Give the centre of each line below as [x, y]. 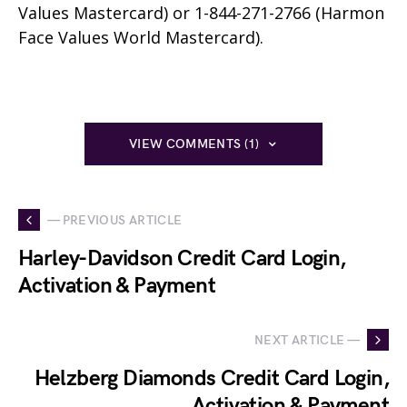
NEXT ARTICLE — [307, 340]
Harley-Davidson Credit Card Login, [182, 259]
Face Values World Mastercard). [141, 38]
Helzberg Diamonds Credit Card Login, [211, 379]
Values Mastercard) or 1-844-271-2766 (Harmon [201, 13]
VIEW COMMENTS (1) [194, 144]
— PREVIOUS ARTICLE [115, 220]
